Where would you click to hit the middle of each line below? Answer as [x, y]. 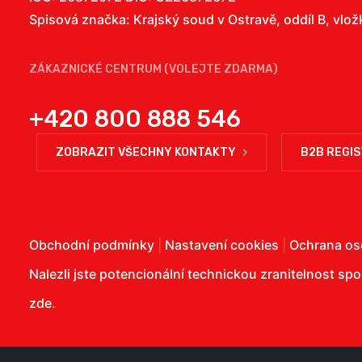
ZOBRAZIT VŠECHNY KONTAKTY [146, 152]
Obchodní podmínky [92, 245]
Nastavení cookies [222, 245]
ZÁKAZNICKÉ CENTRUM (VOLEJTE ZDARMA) [154, 69]
